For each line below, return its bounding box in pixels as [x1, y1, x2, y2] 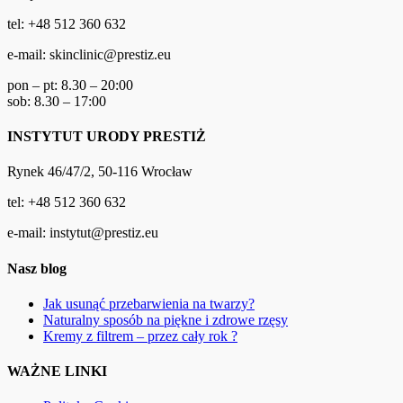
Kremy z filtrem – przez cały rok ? [43, 327, 237, 344]
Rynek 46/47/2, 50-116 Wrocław [7, 164, 193, 180]
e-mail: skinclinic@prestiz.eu [7, 46, 171, 62]
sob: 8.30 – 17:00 [7, 93, 106, 109]
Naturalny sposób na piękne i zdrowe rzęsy [43, 311, 288, 327]
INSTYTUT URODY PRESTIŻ [7, 128, 206, 144]
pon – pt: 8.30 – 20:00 [7, 76, 133, 93]
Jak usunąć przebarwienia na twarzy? [43, 295, 255, 311]
